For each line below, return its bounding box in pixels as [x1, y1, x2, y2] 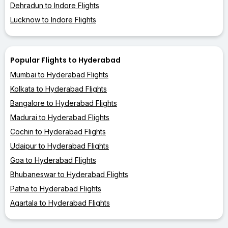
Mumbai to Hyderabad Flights [10, 70, 108, 79]
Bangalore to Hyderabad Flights [10, 98, 117, 107]
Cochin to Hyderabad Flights [10, 127, 106, 136]
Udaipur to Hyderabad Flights [10, 141, 109, 150]
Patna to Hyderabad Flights [10, 184, 101, 193]
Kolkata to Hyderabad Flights [10, 84, 107, 93]
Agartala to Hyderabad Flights [10, 198, 110, 207]
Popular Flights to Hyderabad [10, 54, 121, 65]
